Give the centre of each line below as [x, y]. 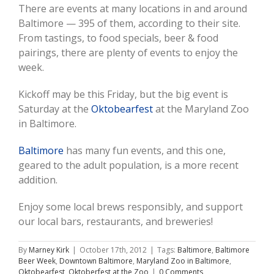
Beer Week [37, 261]
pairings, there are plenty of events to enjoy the [128, 53]
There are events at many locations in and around [133, 9]
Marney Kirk [49, 250]
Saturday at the [55, 109]
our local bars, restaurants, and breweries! [116, 222]
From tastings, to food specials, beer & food [118, 38]
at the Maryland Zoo [201, 109]
